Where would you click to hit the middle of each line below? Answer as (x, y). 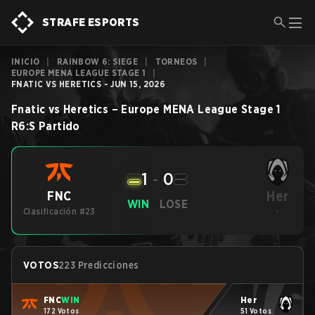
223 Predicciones (99, 265)
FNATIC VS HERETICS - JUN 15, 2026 (89, 84)
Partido (59, 126)
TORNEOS (176, 62)
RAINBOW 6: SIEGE (97, 62)
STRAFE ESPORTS (91, 22)
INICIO (26, 62)
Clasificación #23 (59, 211)
